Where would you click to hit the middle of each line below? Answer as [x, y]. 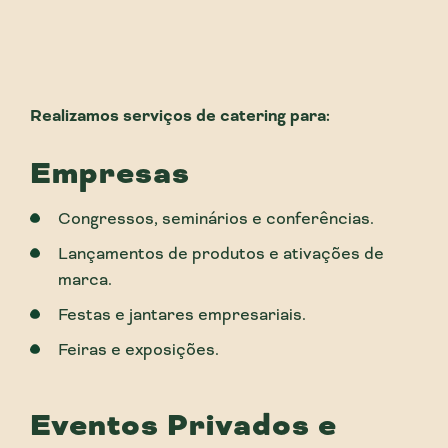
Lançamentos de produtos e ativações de [220, 253]
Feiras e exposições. [138, 349]
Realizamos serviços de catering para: [180, 116]
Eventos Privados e [183, 425]
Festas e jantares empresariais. [181, 314]
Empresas [110, 173]
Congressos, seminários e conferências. [215, 218]
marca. [84, 279]
